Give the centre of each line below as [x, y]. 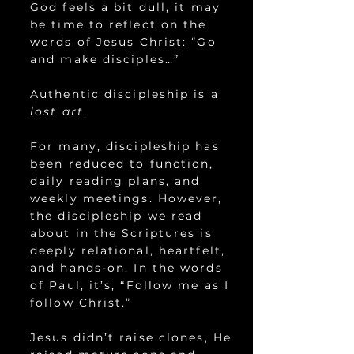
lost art [57, 111]
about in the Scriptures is [121, 233]
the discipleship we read [117, 216]
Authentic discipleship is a [124, 94]
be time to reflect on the [119, 24]
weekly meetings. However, [126, 198]
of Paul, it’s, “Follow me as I [130, 285]
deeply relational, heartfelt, [128, 250]
